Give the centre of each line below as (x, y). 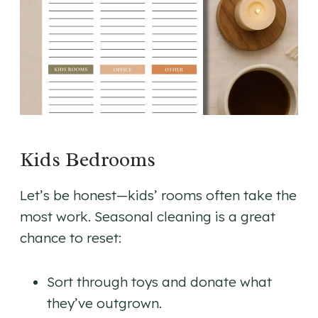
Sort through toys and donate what (159, 281)
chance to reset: (71, 237)
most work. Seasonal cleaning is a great (148, 216)
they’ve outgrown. (104, 303)
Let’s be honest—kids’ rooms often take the (158, 195)
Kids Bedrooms (88, 159)
